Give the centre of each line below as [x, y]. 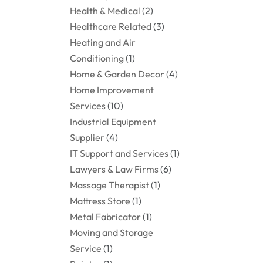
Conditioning [97, 58]
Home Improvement [112, 90]
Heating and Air [103, 42]
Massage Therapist [110, 185]
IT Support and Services [119, 153]
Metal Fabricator [106, 217]
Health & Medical [105, 11]
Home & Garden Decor [117, 74]
